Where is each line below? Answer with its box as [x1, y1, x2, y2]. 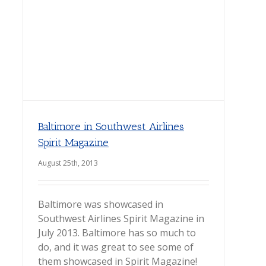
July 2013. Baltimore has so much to [38, 226, 196, 239]
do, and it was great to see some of [38, 240, 194, 254]
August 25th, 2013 [38, 158, 98, 168]
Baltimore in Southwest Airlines [38, 120, 184, 133]
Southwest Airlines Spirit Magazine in [38, 212, 204, 225]
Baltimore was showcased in [38, 198, 163, 211]
